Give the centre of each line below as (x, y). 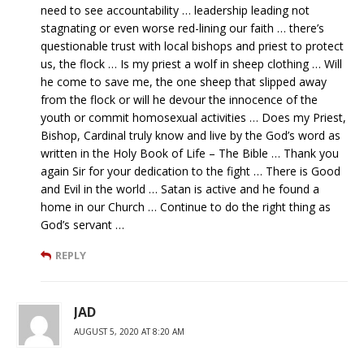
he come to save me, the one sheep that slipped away (184, 82)
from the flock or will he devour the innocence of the (179, 100)
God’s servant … (82, 225)
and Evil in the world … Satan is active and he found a (180, 189)
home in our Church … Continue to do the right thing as (186, 207)
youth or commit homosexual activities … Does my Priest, (193, 118)
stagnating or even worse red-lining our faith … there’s (182, 28)
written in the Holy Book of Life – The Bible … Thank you (190, 154)
